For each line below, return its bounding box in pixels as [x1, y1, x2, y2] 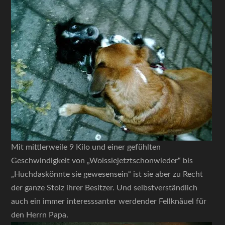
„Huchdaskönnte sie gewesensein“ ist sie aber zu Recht [11, 170, 203, 178]
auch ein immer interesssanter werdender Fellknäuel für [11, 197, 207, 205]
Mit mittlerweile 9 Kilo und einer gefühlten [11, 143, 161, 151]
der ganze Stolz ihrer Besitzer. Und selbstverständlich [11, 184, 198, 192]
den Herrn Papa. [11, 211, 69, 219]
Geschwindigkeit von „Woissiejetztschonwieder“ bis [11, 157, 193, 165]
